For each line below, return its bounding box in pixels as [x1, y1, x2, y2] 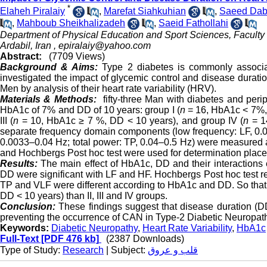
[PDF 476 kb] [39, 234, 99, 244]
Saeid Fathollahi [159, 18, 228, 29]
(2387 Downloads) [106, 234, 184, 244]
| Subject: [104, 245, 148, 256]
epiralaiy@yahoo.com [58, 41, 151, 51]
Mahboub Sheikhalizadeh [17, 18, 125, 29]
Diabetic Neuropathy [51, 223, 138, 234]
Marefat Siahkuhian [104, 6, 186, 17]
